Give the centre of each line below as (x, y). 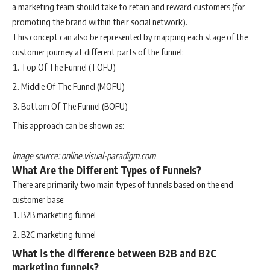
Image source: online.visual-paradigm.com (84, 156)
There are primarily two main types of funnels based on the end (123, 185)
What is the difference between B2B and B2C (114, 253)
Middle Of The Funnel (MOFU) (73, 86)
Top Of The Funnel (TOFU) (68, 67)
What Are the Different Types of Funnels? (107, 170)
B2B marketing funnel (58, 215)
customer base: (39, 200)
